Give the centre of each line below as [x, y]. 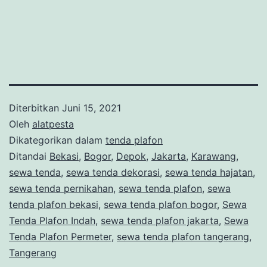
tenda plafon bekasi [54, 205]
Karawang [214, 156]
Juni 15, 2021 [91, 108]
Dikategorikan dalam [57, 140]
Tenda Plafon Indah [52, 221]
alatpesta [53, 124]
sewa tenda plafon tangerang [183, 237]
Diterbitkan [35, 108]
